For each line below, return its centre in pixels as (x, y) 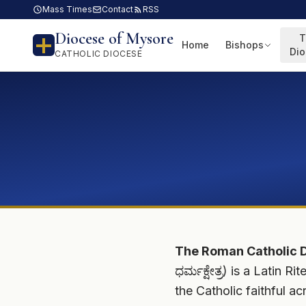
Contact (117, 9)
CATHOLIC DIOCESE (99, 54)
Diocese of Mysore (114, 39)
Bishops (245, 45)
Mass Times (67, 9)
